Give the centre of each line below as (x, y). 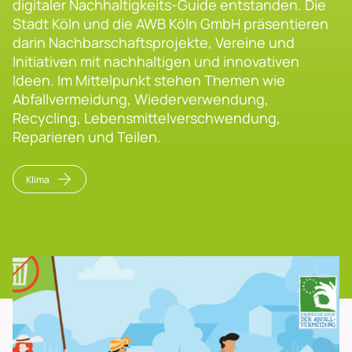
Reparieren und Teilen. (87, 137)
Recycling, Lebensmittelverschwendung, (147, 118)
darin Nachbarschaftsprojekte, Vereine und (154, 42)
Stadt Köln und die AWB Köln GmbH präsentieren (170, 24)
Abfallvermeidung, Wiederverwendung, (141, 99)
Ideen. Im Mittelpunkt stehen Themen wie (149, 80)
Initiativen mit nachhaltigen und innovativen (156, 61)
